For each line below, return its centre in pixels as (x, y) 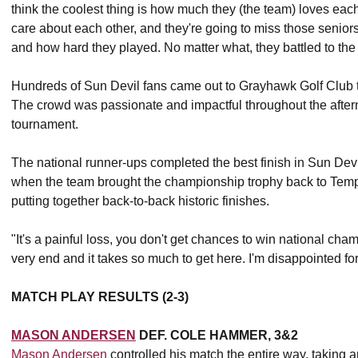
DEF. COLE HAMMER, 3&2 (217, 335)
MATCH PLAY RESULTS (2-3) (100, 297)
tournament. (45, 124)
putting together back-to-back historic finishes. (140, 201)
